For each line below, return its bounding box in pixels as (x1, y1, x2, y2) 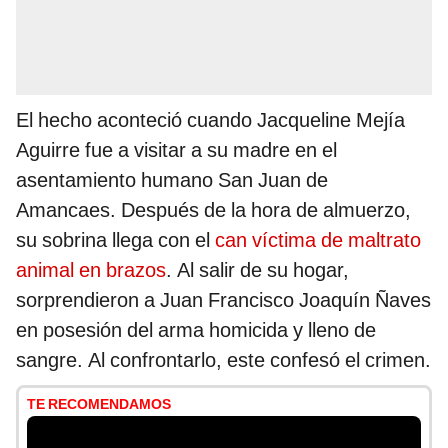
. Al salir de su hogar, (166, 258, 349, 283)
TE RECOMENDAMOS (27, 396, 171, 413)
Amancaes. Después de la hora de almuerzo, (16, 198, 411, 223)
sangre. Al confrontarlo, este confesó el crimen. (16, 348, 431, 373)
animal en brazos (16, 258, 166, 283)
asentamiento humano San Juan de (16, 168, 328, 193)
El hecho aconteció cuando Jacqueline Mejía (16, 108, 405, 133)
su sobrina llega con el (16, 228, 215, 253)
